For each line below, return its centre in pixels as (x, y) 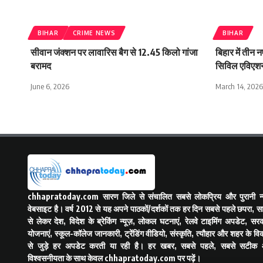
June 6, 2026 (50, 86)
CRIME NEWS (94, 33)
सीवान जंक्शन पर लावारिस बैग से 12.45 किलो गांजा (114, 52)
